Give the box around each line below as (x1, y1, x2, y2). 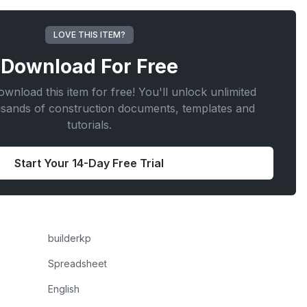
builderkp (47, 232, 91, 244)
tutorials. (66, 118, 112, 132)
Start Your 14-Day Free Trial (14, 156, 164, 170)
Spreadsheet (47, 258, 107, 269)
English (47, 283, 79, 295)
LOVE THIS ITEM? (53, 29, 125, 40)
